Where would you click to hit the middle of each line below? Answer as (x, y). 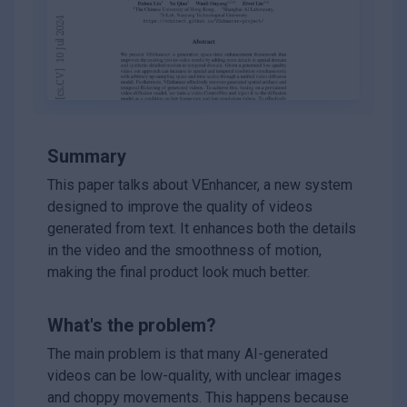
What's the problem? (132, 326)
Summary (87, 157)
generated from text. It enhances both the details (202, 229)
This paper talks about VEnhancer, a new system (200, 185)
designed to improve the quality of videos (180, 207)
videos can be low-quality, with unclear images (194, 376)
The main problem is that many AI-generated (188, 354)
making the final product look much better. (179, 273)
